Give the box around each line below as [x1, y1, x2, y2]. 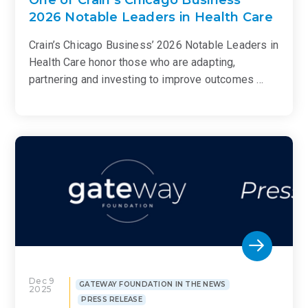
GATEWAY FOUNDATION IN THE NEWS [79, 279, 226, 289]
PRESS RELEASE [81, 295, 143, 305]
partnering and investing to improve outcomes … [29, 72, 264, 86]
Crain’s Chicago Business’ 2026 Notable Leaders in [29, 38, 278, 52]
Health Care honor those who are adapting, [29, 55, 236, 69]
